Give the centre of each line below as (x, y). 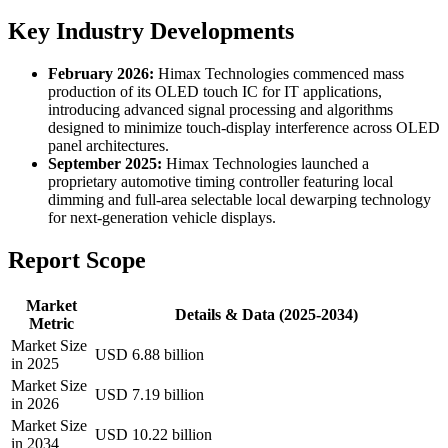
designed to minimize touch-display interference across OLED (244, 128)
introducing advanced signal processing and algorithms (220, 110)
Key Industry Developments (151, 31)
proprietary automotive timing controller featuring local (220, 182)
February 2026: (101, 74)
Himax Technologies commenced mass (279, 74)
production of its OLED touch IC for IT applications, (215, 92)
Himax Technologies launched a (265, 164)
